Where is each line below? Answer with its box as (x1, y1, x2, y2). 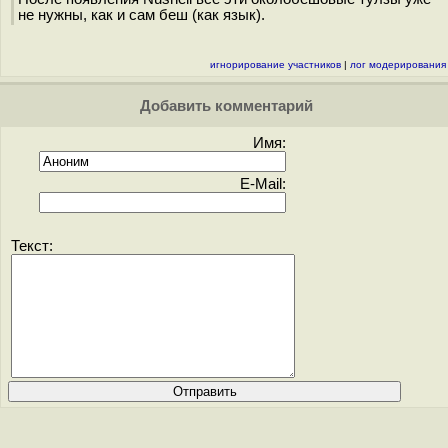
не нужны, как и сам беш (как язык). (18, 7, 265, 23)
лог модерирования (350, 59, 446, 70)
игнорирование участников (210, 59, 341, 70)
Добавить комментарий (135, 98, 313, 114)
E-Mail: (240, 176, 286, 192)
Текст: (11, 238, 53, 254)
